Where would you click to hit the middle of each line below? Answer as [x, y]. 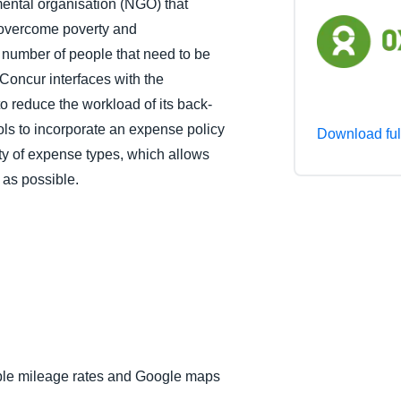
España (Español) [321, 57]
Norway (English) [319, 94]
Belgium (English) [320, 21]
